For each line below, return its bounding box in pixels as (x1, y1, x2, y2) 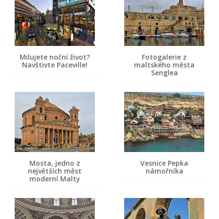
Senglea (151, 67, 178, 77)
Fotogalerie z (142, 52, 187, 62)
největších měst (28, 166, 82, 175)
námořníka (145, 166, 183, 175)
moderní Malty (29, 174, 80, 183)
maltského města (134, 60, 195, 69)
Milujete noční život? (20, 52, 90, 62)
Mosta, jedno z (29, 158, 80, 168)
